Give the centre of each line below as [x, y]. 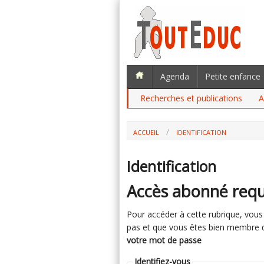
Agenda [175, 76]
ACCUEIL [146, 132]
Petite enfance [233, 76]
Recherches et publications [191, 98]
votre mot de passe [164, 240]
